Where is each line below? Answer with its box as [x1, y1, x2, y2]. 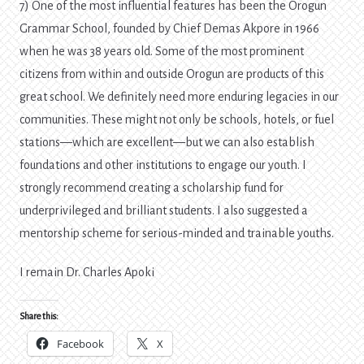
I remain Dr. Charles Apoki [19, 266, 154, 279]
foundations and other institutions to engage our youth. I [19, 158, 306, 172]
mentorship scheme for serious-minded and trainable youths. [19, 227, 334, 240]
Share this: [19, 311, 58, 322]
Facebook [57, 336, 104, 352]
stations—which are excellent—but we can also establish [19, 136, 314, 149]
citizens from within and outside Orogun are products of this [19, 67, 324, 81]
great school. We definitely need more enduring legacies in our [19, 90, 339, 104]
